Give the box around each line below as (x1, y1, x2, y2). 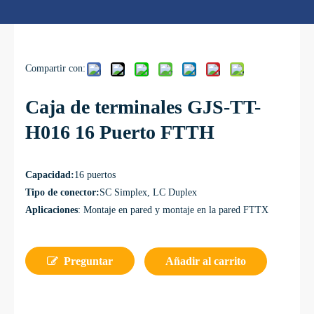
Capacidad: (25, 170, 74, 180)
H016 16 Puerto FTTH (25, 121, 214, 143)
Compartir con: (25, 63, 86, 74)
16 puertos (74, 170, 116, 180)
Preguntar (64, 255, 113, 267)
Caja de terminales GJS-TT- (25, 96, 261, 118)
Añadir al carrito (165, 255, 246, 267)
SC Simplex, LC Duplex (100, 187, 197, 198)
